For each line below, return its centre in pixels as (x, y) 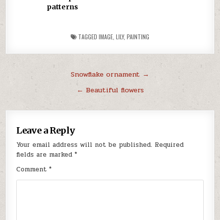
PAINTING (138, 36)
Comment (33, 169)
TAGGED (88, 36)
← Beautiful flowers (110, 90)
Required (169, 145)
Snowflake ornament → (110, 74)
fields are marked (46, 154)
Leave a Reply (46, 130)
